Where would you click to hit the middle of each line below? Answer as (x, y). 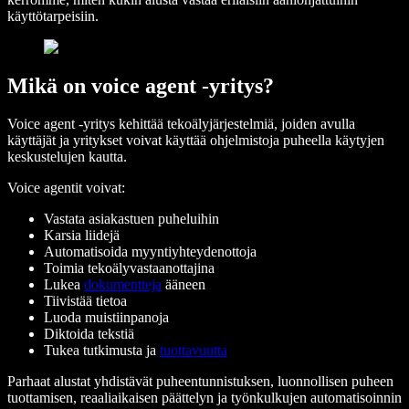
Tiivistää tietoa (85, 301)
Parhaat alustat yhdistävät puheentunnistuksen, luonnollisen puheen (200, 382)
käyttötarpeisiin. (53, 16)
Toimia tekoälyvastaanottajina (129, 268)
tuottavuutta (194, 351)
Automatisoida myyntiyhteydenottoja (150, 252)
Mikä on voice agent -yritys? (141, 85)
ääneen (184, 285)
